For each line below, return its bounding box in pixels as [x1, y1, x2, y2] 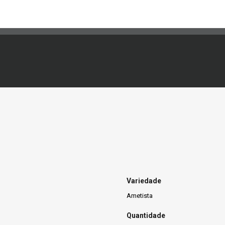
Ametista [127, 191, 153, 199]
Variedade [127, 176, 161, 185]
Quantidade [127, 211, 165, 220]
